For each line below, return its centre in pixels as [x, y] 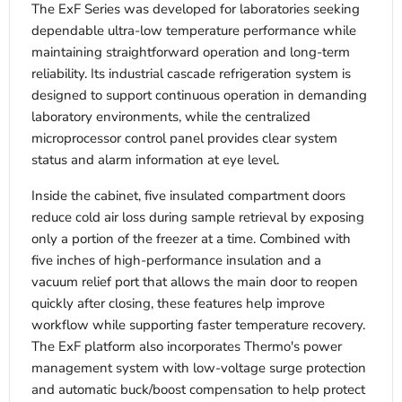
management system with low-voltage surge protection [199, 368]
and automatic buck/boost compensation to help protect [198, 390]
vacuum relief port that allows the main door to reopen [195, 282]
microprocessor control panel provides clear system [184, 139]
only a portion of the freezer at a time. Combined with [191, 239]
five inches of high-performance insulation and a [176, 261]
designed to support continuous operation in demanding [199, 96]
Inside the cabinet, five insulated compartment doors [188, 196]
